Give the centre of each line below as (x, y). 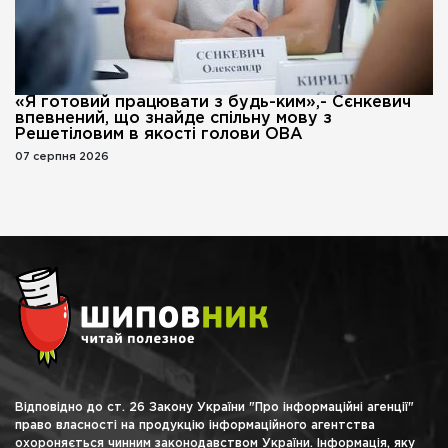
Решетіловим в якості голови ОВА (159, 135)
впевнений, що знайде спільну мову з (173, 119)
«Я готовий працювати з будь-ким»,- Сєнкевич (213, 103)
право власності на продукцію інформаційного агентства (195, 426)
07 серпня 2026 (62, 157)
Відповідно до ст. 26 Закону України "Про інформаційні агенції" (214, 408)
